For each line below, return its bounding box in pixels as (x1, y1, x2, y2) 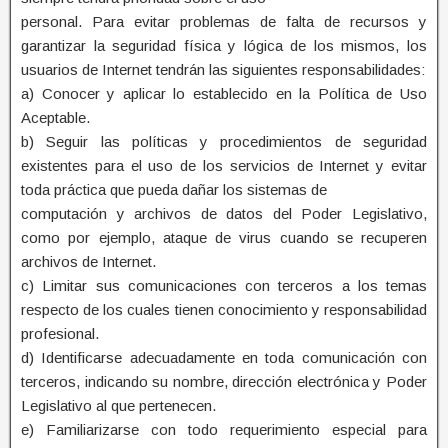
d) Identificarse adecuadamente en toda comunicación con (21, 348, 427, 366)
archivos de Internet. (21, 252, 156, 270)
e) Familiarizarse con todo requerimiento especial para (21, 420, 427, 438)
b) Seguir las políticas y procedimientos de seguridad (21, 132, 427, 150)
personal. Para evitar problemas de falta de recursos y (21, 12, 427, 30)
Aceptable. (21, 108, 90, 126)
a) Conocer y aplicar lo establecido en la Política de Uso (21, 84, 427, 102)
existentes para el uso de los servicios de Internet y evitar (21, 156, 427, 174)
